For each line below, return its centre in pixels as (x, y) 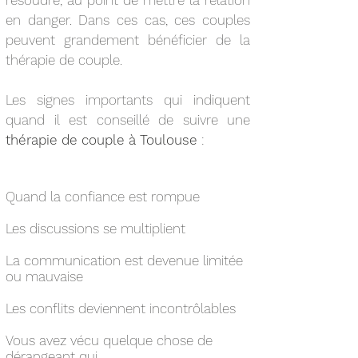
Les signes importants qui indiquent (128, 100)
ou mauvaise (44, 276)
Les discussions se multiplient (95, 229)
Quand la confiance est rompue (103, 197)
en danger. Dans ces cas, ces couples (128, 20)
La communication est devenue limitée (124, 261)
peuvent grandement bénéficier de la (128, 40)
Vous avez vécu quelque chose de (109, 340)
